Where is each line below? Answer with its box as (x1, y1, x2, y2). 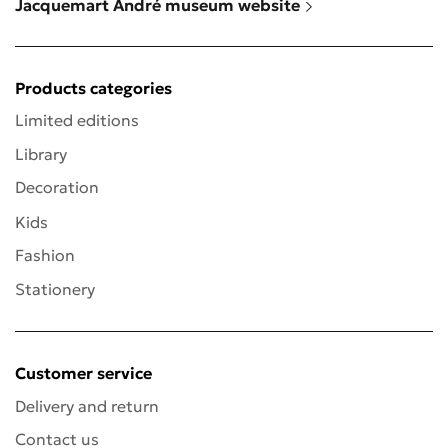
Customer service (15, 363, 152, 384)
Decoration (15, 177, 99, 198)
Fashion (15, 245, 75, 266)
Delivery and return (15, 396, 159, 417)
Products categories (15, 77, 172, 98)
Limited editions (15, 110, 139, 131)
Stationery (15, 278, 95, 299)
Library (15, 144, 67, 165)
